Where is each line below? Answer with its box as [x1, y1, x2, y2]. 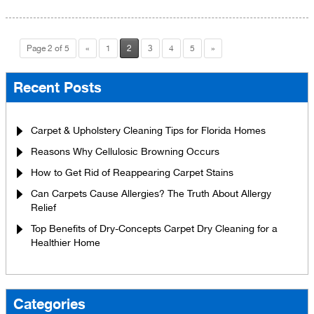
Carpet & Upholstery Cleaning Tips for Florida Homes [31, 124, 266, 136]
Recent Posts [13, 78, 102, 96]
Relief [31, 201, 56, 213]
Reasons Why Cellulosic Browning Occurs [31, 145, 219, 157]
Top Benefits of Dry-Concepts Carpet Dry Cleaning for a [31, 222, 278, 234]
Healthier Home [31, 236, 100, 248]
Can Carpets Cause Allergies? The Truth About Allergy [31, 187, 271, 199]
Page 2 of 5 [27, 43, 69, 53]
